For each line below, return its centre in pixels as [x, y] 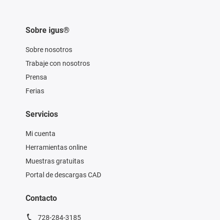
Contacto [41, 198]
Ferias [35, 91]
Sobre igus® [47, 30]
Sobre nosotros [49, 49]
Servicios [41, 114]
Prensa [36, 77]
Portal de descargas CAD [63, 175]
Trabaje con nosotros [57, 63]
